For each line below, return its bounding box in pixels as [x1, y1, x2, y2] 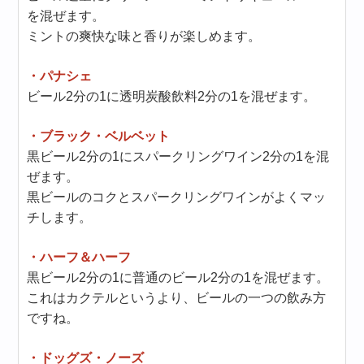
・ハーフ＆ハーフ [27, 250, 132, 264]
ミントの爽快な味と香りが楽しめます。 [27, 29, 262, 43]
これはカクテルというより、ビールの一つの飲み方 [27, 291, 327, 305]
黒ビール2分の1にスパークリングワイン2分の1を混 [27, 149, 330, 163]
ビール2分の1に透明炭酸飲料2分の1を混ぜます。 [27, 89, 317, 103]
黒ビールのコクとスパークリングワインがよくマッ [27, 190, 327, 204]
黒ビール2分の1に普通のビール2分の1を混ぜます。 [27, 271, 330, 284]
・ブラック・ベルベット [27, 129, 171, 143]
